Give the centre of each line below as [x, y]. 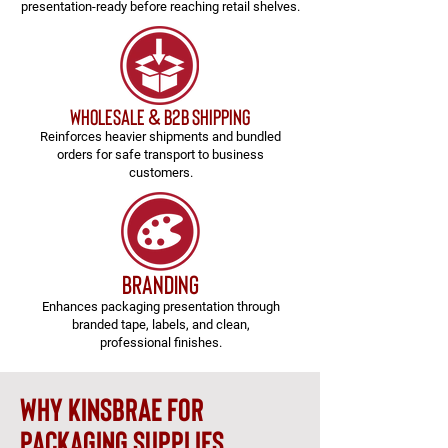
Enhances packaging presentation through [160, 306]
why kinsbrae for [112, 408]
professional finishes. [160, 342]
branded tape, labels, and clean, [160, 324]
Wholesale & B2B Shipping [159, 116]
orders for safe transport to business [160, 154]
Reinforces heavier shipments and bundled [160, 136]
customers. [160, 172]
